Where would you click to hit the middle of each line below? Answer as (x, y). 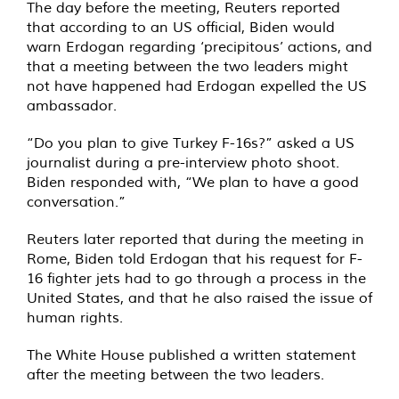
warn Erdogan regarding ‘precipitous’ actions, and (199, 47)
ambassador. (72, 106)
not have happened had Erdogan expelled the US (197, 86)
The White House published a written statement (191, 355)
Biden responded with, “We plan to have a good (193, 182)
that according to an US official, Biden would (181, 27)
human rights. (75, 318)
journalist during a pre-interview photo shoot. (183, 163)
